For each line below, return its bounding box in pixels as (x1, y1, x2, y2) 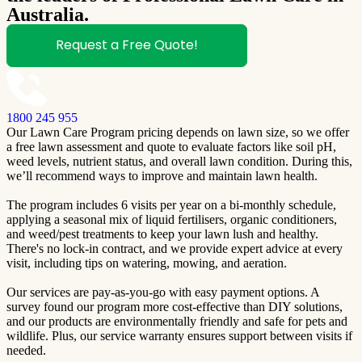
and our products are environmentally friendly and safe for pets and (6, 314, 347, 328)
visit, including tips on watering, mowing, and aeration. (6, 255, 287, 270)
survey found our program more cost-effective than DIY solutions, (6, 299, 343, 314)
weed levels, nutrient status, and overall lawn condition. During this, (6, 154, 352, 168)
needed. (6, 343, 46, 357)
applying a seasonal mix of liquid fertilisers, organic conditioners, (6, 212, 337, 226)
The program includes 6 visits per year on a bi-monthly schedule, (6, 197, 336, 212)
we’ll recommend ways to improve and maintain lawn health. (6, 168, 318, 183)
